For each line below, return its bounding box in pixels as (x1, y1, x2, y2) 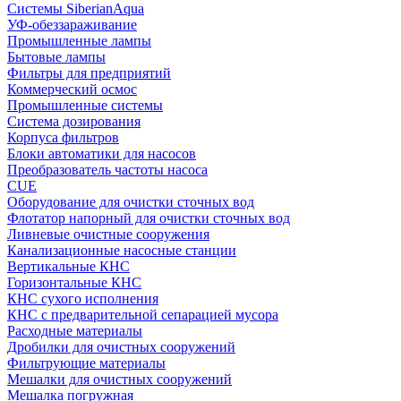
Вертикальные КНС (7, 259, 130, 274)
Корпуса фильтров (7, 130, 119, 145)
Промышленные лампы (7, 33, 151, 48)
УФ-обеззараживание (7, 17, 137, 32)
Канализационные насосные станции (7, 243, 236, 258)
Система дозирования (7, 114, 141, 129)
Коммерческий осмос (7, 81, 137, 97)
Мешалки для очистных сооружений (7, 371, 232, 387)
